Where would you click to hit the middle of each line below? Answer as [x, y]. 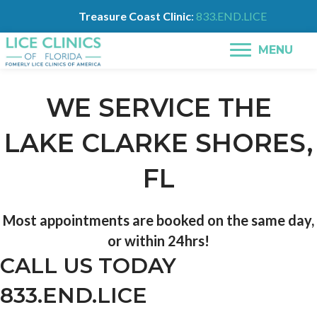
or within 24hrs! [158, 240]
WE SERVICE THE [158, 107]
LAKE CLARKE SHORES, [158, 143]
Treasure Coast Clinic [135, 16]
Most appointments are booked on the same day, [158, 220]
